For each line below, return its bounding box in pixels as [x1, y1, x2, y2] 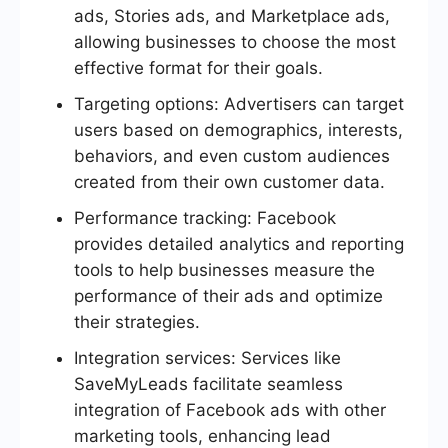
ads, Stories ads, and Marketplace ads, [74, 5, 390, 26]
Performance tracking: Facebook [74, 207, 336, 228]
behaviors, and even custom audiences [74, 145, 390, 166]
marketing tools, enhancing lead [74, 425, 331, 446]
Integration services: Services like [74, 347, 341, 368]
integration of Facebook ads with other [74, 399, 386, 420]
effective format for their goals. [74, 57, 323, 78]
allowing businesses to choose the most [74, 31, 396, 52]
